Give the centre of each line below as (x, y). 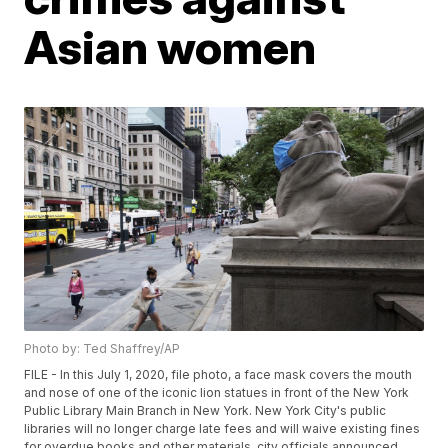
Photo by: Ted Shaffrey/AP (102, 349)
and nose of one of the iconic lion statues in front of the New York (217, 393)
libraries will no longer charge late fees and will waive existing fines (222, 429)
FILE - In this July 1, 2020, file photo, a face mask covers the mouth (218, 375)
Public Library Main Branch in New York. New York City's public (205, 411)
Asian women (170, 47)
